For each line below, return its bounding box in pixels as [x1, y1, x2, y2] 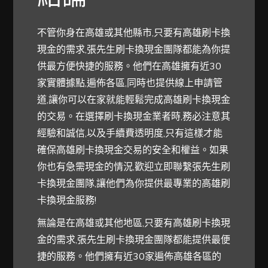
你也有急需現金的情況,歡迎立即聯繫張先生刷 [37, 160, 231, 172]
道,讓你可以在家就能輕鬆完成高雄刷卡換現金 [37, 93, 231, 105]
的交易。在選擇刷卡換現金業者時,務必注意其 [37, 109, 231, 122]
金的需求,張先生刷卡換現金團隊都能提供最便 [37, 233, 231, 245]
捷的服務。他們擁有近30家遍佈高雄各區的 [37, 249, 222, 262]
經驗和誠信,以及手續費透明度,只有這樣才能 [37, 126, 223, 139]
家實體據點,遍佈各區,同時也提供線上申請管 [37, 76, 223, 89]
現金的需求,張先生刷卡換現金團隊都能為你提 [37, 42, 231, 55]
